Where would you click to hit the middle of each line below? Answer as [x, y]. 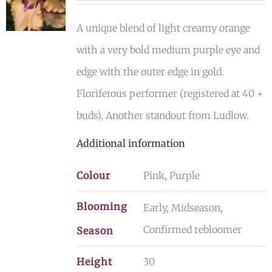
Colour [93, 175]
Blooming [102, 206]
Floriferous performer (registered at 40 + [170, 93]
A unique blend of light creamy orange [163, 28]
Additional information [131, 143]
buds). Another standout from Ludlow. [162, 115]
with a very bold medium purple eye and [168, 50]
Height [94, 262]
